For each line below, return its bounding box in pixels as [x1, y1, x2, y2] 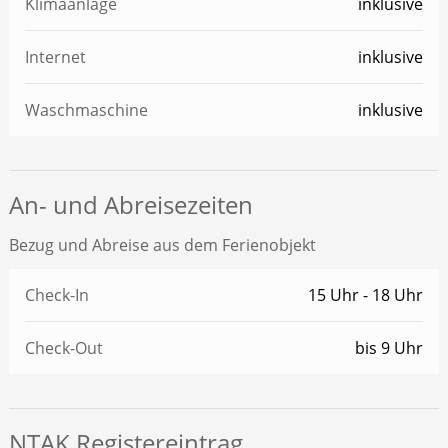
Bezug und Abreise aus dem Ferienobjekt [8, 234, 316, 257]
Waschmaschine [24, 99, 148, 122]
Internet [24, 46, 86, 69]
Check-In [24, 284, 89, 307]
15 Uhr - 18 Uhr [308, 284, 424, 307]
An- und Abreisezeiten [8, 188, 253, 222]
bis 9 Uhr [355, 337, 424, 360]
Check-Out [24, 337, 103, 360]
